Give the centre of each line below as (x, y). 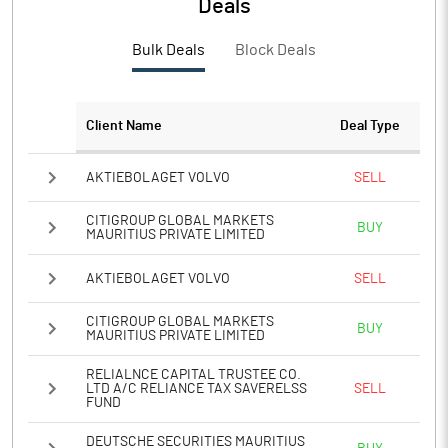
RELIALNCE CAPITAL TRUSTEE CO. (193, 375)
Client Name (124, 126)
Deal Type (370, 126)
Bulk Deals (168, 50)
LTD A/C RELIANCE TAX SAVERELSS (196, 389)
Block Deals (275, 50)
